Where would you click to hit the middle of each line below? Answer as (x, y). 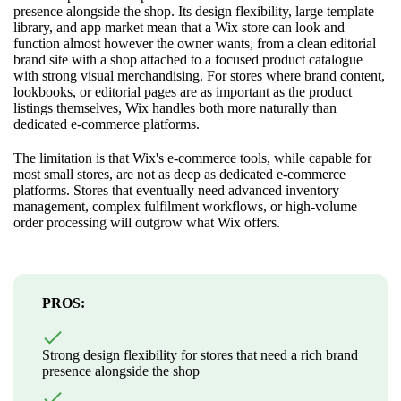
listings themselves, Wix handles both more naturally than (175, 107)
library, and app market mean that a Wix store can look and (179, 27)
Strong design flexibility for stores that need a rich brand (200, 354)
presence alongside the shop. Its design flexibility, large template (194, 11)
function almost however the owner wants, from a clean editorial (195, 43)
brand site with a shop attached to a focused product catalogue (188, 59)
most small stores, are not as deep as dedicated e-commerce (179, 174)
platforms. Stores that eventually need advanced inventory (176, 190)
